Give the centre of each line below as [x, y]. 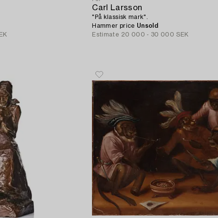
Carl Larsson [117, 8]
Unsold [148, 26]
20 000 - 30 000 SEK [155, 34]
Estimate [106, 34]
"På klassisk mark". [120, 17]
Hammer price [115, 26]
